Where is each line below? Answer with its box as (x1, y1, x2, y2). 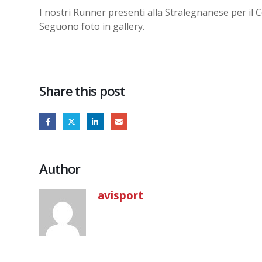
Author (39, 159, 81, 178)
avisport (98, 187, 143, 202)
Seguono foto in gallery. (39, 20, 144, 33)
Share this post (39, 82, 126, 101)
